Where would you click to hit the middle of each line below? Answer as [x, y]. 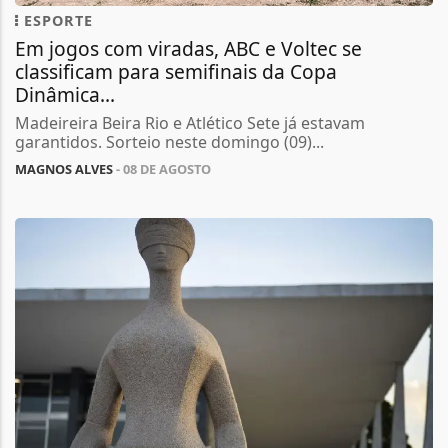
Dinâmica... [65, 95]
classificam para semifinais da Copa [176, 72]
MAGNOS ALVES [64, 169]
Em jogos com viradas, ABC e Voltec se [188, 49]
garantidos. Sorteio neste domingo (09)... [169, 142]
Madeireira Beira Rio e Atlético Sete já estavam [190, 123]
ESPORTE [56, 21]
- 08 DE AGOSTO [162, 169]
